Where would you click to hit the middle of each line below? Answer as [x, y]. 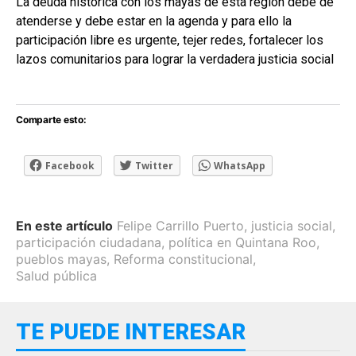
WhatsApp [240, 165]
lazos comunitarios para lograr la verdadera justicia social [175, 59]
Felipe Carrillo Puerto [180, 225]
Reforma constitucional [183, 259]
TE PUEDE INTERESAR [131, 331]
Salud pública [56, 275]
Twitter [154, 165]
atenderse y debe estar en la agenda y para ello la [154, 21]
